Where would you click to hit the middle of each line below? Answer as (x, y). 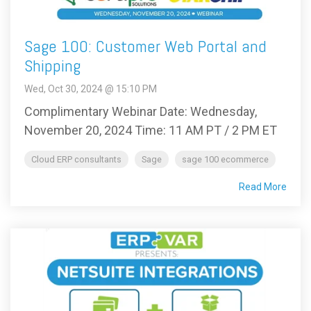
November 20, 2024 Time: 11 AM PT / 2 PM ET (151, 130)
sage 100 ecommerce (225, 159)
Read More (263, 186)
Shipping (52, 65)
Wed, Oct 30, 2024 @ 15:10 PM (91, 89)
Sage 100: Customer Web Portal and (145, 46)
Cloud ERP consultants (76, 159)
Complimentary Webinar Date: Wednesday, (141, 111)
